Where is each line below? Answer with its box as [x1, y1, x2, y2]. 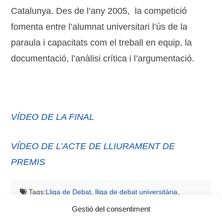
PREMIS [11, 157, 46, 167]
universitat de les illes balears [86, 197, 178, 205]
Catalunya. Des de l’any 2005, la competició [11, 5, 187, 16]
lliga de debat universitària [95, 187, 178, 196]
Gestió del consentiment [72, 205, 150, 213]
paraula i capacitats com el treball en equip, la [11, 37, 192, 48]
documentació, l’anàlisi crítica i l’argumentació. [11, 53, 195, 63]
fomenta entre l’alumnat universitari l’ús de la [11, 21, 188, 32]
